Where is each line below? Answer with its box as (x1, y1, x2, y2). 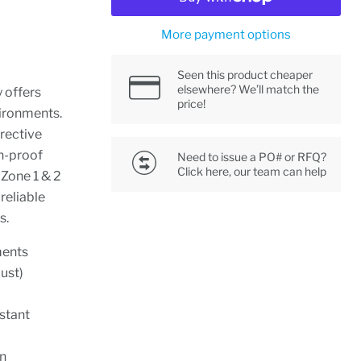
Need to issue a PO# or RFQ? (177, 150, 327, 164)
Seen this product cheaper (177, 68, 313, 81)
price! (177, 97, 206, 110)
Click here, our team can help (177, 164, 327, 178)
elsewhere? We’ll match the (177, 82, 320, 96)
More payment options (161, 27, 292, 42)
